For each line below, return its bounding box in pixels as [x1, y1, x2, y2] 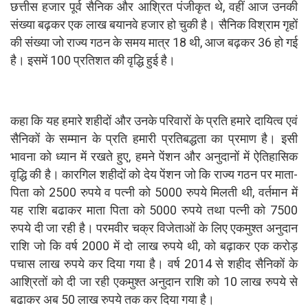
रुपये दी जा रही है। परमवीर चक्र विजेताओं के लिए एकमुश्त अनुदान [10, 220, 298, 235]
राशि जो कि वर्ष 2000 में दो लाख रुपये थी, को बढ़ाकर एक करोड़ [10, 238, 298, 253]
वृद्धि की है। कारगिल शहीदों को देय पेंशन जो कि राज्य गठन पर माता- [10, 166, 298, 181]
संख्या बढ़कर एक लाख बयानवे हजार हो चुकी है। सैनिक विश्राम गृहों [10, 16, 298, 32]
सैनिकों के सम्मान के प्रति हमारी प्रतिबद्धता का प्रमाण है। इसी [10, 131, 298, 146]
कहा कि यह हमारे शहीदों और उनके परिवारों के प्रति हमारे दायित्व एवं [10, 113, 298, 128]
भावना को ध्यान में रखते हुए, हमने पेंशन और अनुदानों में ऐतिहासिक [10, 148, 298, 164]
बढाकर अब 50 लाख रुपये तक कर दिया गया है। [10, 291, 214, 307]
